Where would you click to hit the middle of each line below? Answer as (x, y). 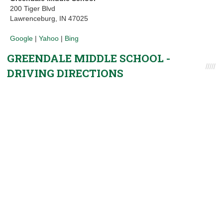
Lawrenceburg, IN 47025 (49, 18)
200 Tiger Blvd (33, 8)
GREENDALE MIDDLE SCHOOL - (89, 58)
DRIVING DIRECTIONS (65, 73)
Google (21, 38)
